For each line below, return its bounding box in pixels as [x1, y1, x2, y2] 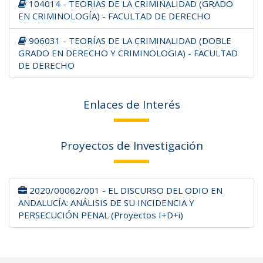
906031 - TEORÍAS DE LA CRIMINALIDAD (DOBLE [26, 35, 231, 46]
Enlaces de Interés [83, 97, 180, 112]
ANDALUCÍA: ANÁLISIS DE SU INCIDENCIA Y [18, 197, 194, 208]
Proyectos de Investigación [60, 138, 203, 153]
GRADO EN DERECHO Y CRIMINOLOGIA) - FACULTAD [18, 47, 238, 59]
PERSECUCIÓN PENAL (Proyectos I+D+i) [18, 209, 183, 221]
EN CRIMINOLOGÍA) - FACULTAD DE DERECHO [18, 10, 211, 22]
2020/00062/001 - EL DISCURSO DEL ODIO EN [27, 184, 222, 196]
